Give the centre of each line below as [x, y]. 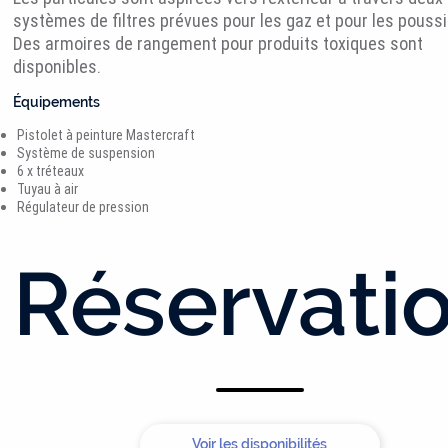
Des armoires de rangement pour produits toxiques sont [217, 43]
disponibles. [56, 66]
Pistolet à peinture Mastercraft [105, 134]
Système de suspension [85, 152]
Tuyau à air [47, 188]
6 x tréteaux [50, 170]
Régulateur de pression [82, 206]
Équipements [56, 101]
